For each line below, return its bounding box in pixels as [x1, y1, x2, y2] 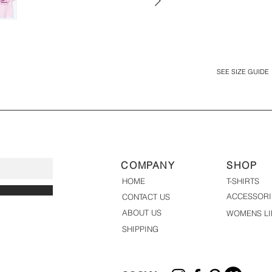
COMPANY [121, 159, 175, 172]
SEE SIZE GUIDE [217, 67, 269, 76]
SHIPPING [122, 224, 158, 234]
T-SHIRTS [226, 176, 259, 186]
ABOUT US [122, 208, 161, 218]
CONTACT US [122, 192, 170, 202]
